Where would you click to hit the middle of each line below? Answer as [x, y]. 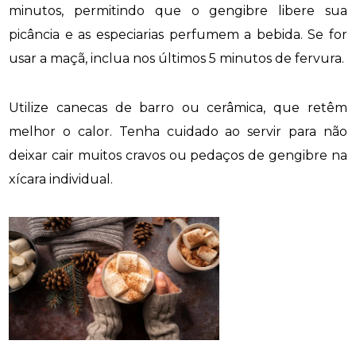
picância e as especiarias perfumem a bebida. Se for [178, 34]
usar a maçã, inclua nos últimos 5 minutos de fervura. [177, 58]
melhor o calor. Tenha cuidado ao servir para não [178, 131]
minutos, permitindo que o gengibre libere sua [178, 10]
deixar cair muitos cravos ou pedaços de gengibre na [178, 155]
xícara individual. [61, 179]
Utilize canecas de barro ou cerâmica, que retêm [178, 107]
